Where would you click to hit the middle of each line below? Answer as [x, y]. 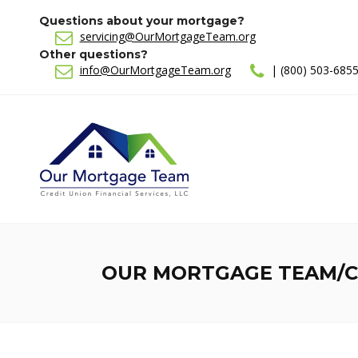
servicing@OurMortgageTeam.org [167, 37]
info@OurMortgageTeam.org [155, 70]
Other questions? [93, 54]
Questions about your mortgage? [141, 21]
